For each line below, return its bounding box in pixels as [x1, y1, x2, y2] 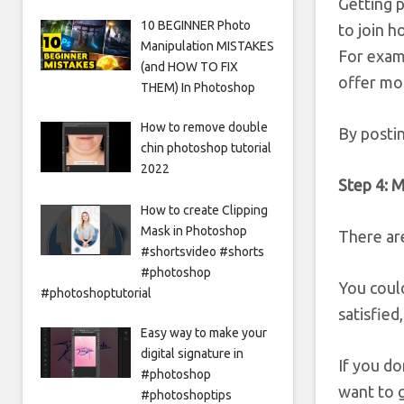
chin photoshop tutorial [140, 141, 271, 156]
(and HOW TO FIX [140, 60, 238, 75]
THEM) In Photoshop [140, 80, 255, 96]
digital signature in [140, 346, 243, 362]
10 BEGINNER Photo [140, 18, 251, 33]
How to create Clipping [140, 203, 268, 218]
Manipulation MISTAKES [140, 39, 274, 54]
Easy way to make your [140, 326, 267, 341]
